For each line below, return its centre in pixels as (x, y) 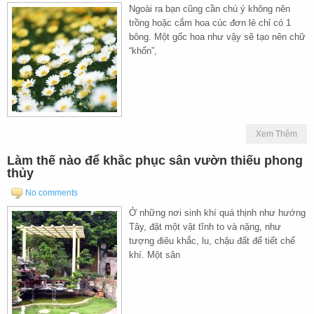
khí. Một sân (155, 254)
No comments (52, 192)
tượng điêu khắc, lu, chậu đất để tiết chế (212, 240)
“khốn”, (143, 50)
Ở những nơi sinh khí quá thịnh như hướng (217, 212)
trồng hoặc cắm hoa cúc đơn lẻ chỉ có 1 (210, 22)
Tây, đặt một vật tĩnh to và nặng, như (205, 226)
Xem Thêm (277, 134)
